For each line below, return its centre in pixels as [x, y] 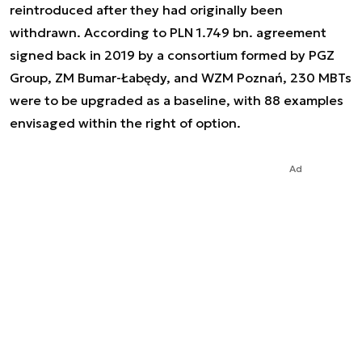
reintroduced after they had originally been [146, 10]
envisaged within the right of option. [125, 123]
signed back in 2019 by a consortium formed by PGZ [172, 55]
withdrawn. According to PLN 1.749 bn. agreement [168, 32]
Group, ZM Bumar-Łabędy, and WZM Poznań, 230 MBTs [181, 78]
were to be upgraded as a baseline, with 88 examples [177, 100]
